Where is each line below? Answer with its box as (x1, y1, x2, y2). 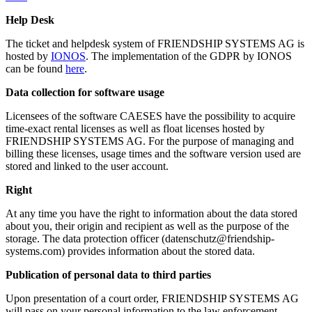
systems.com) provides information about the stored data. (6, 244, 255, 257)
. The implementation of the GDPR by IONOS (86, 49, 292, 62)
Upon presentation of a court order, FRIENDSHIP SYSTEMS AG (6, 292, 299, 304)
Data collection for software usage (6, 86, 164, 98)
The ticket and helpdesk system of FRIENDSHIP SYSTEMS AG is (6, 37, 304, 49)
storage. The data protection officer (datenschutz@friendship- (6, 232, 274, 244)
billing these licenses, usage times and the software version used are (6, 147, 301, 159)
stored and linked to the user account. (6, 159, 169, 172)
